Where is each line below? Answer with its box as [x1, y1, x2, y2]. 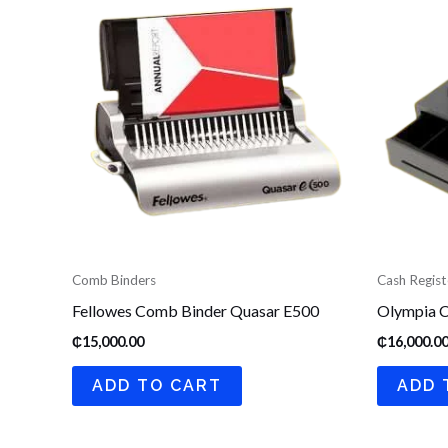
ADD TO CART [92, 375, 222, 395]
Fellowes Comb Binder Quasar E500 [72, 300, 319, 320]
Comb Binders [72, 271, 156, 288]
